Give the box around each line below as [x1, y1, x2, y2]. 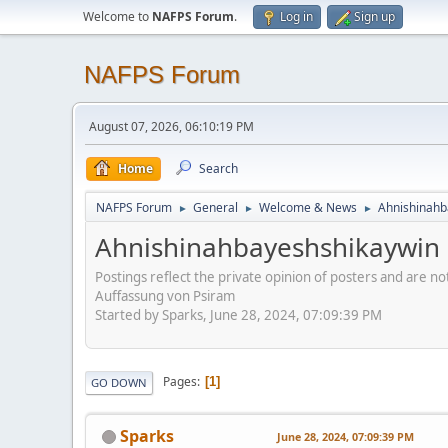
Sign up [354, 8, 395, 25]
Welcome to [83, 8, 152, 25]
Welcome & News [259, 199, 357, 216]
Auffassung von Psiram [95, 286, 235, 305]
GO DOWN [91, 374, 147, 390]
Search [199, 160, 238, 177]
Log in [280, 8, 313, 25]
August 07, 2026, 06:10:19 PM [89, 118, 254, 135]
